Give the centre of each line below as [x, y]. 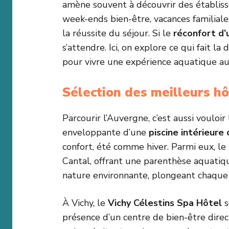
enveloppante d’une [106, 133]
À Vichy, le [85, 203]
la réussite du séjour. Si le [118, 33]
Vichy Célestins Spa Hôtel [165, 203]
